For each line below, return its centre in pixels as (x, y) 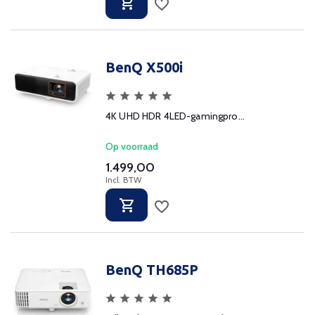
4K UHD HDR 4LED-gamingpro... (175, 116)
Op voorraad (132, 146)
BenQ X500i (144, 67)
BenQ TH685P (152, 270)
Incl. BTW (123, 180)
